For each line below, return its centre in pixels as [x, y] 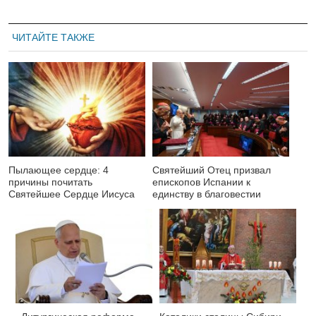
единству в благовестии [207, 194]
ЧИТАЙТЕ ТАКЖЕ [53, 38]
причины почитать [50, 182]
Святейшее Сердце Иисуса [72, 194]
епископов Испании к [201, 182]
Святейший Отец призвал [212, 170]
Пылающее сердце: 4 [59, 170]
